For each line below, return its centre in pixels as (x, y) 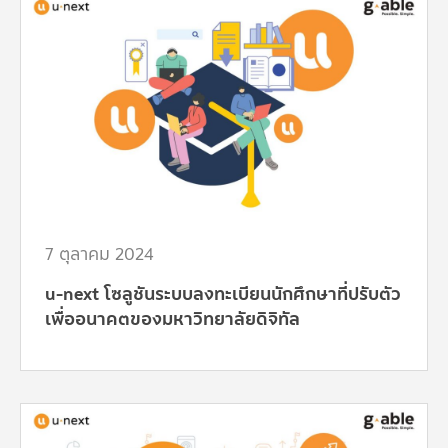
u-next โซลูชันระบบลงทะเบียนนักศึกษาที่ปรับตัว (223, 294)
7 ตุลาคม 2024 (99, 254)
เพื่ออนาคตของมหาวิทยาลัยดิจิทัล (172, 319)
